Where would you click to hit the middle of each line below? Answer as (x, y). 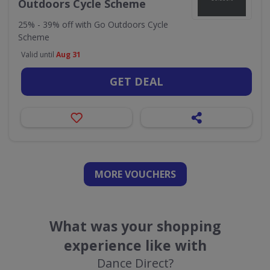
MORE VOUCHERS (135, 174)
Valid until (39, 55)
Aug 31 (68, 55)
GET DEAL (137, 81)
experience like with (135, 245)
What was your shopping (135, 226)
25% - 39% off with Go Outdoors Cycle (93, 24)
